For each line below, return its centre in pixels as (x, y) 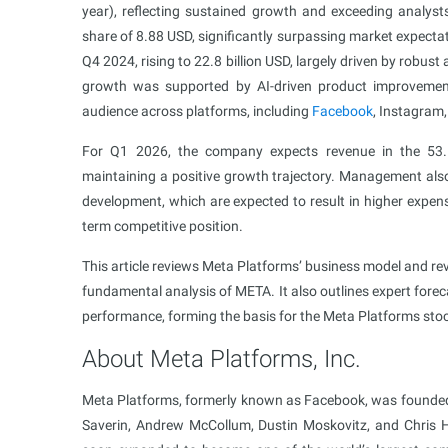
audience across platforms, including (197, 111)
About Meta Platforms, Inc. (221, 359)
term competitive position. (162, 226)
